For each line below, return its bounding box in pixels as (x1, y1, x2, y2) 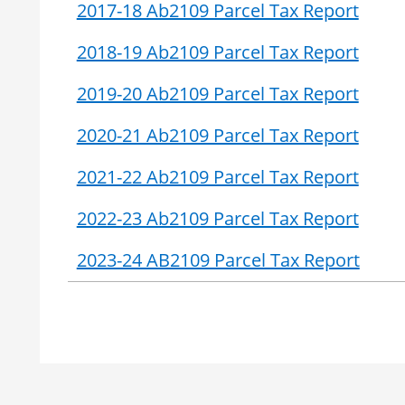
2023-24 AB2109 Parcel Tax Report (76, 247, 360, 272)
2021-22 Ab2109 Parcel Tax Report (76, 164, 359, 189)
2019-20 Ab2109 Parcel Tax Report (76, 80, 359, 106)
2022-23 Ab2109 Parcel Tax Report (76, 205, 359, 231)
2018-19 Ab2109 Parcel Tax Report (76, 39, 359, 64)
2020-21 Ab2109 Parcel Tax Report (76, 122, 359, 147)
